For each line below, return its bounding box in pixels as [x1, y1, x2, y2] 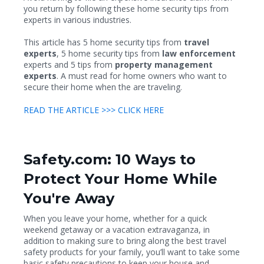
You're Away [24, 189, 114, 207]
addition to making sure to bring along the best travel [24, 235, 226, 246]
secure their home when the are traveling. [24, 81, 182, 93]
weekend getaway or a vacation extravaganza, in [24, 223, 210, 235]
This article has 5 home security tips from [24, 37, 184, 48]
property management [115, 59, 213, 71]
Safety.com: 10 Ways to [24, 150, 196, 168]
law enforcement [162, 48, 236, 60]
